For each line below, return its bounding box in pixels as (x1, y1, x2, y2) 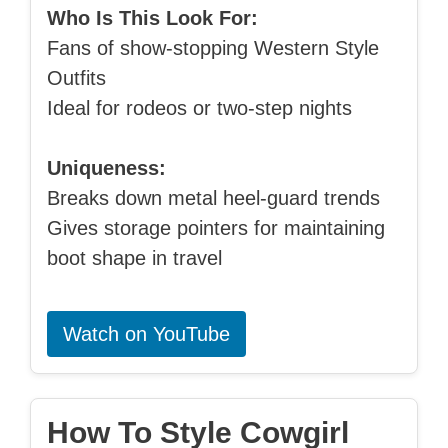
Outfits (47, 67, 106, 90)
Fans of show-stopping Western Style (47, 37, 379, 60)
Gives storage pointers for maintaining (47, 217, 385, 240)
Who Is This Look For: (47, 7, 258, 30)
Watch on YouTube (63, 323, 230, 346)
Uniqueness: (47, 157, 166, 180)
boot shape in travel (47, 247, 222, 270)
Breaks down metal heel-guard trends (47, 187, 380, 210)
